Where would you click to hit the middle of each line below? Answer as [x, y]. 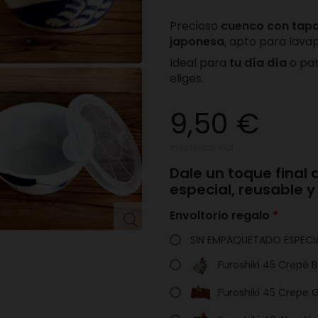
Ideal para [199, 63]
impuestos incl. [203, 147]
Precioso [195, 26]
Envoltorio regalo [221, 215]
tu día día [258, 63]
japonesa [197, 42]
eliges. [187, 78]
